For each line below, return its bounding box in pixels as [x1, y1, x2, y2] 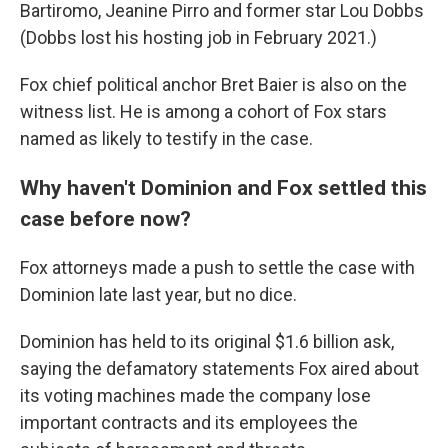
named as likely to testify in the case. [20, 128, 313, 149]
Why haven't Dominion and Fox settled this [20, 175, 427, 200]
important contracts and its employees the [20, 412, 358, 433]
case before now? [20, 206, 191, 231]
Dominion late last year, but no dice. [20, 284, 297, 305]
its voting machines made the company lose [20, 385, 371, 406]
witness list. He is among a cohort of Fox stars [20, 101, 387, 122]
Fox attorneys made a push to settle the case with [20, 257, 415, 278]
